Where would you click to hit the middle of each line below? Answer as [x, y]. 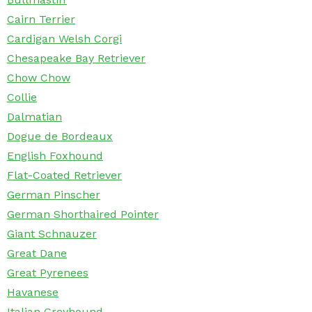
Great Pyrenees [48, 273]
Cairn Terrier [41, 19]
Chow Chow [39, 78]
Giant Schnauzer [52, 234]
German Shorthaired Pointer [83, 214]
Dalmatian [34, 117]
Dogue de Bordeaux [60, 136]
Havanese [33, 292]
